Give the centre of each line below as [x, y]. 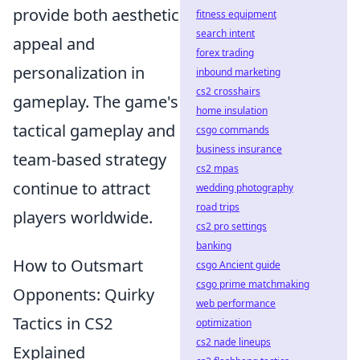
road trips [218, 207]
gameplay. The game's [96, 102]
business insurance [239, 149]
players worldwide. [83, 217]
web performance [236, 303]
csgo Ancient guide [238, 265]
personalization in [79, 73]
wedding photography [245, 188]
